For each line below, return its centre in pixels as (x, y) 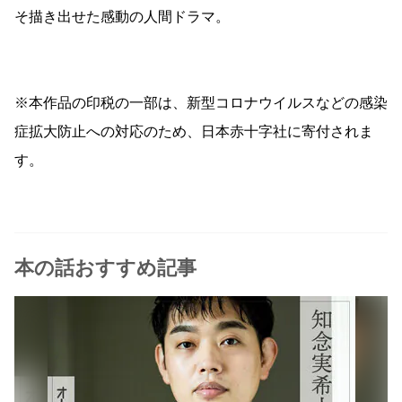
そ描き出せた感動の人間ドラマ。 (122, 17)
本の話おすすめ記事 (105, 268)
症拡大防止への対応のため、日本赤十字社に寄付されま (194, 131)
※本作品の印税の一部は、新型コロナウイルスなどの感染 (201, 103)
